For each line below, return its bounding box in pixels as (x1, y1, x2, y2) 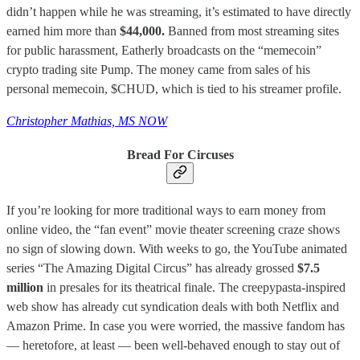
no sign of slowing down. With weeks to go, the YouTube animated (6, 242, 347, 256)
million (6, 280, 47, 295)
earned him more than (6, 23, 120, 38)
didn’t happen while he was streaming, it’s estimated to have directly (6, 4, 351, 18)
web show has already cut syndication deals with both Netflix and (6, 300, 339, 314)
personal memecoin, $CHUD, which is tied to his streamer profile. (6, 81, 342, 96)
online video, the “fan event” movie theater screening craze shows (6, 223, 340, 237)
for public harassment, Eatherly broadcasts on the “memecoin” (6, 43, 321, 57)
